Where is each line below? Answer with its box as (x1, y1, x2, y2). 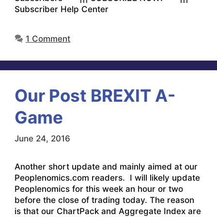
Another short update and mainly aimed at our (15, 161, 198, 171)
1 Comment (26, 34, 71, 44)
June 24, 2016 (15, 133, 70, 143)
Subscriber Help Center (15, 4, 108, 15)
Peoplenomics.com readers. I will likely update (15, 172, 200, 183)
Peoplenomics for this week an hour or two (15, 184, 183, 194)
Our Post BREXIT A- (15, 85, 175, 106)
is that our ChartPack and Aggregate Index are (15, 206, 201, 216)
